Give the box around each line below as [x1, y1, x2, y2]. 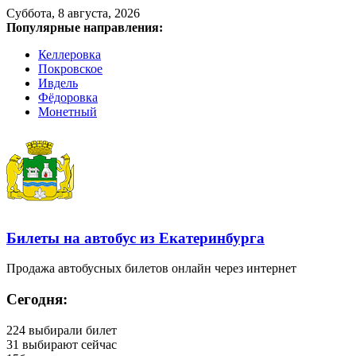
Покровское [38, 62, 103, 75]
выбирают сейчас [19, 337, 117, 351]
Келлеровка [38, 48, 101, 61]
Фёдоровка [38, 91, 98, 104]
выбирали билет [25, 323, 117, 337]
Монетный [38, 105, 97, 118]
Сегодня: [6, 291, 68, 308]
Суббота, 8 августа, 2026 [6, 6, 140, 20]
